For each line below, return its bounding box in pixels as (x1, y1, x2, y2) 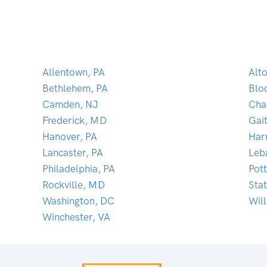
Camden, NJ (42, 98, 98, 110)
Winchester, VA (42, 210, 110, 223)
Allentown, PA (42, 66, 105, 78)
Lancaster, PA (42, 146, 103, 159)
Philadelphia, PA (42, 162, 115, 175)
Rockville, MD (42, 178, 105, 191)
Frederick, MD (42, 114, 107, 126)
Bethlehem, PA (42, 82, 108, 94)
